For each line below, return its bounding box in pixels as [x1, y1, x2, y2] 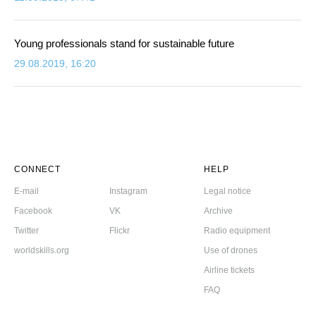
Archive [204, 205, 233, 216]
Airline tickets [204, 265, 255, 275]
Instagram [109, 186, 147, 196]
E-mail [14, 186, 39, 196]
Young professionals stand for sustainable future [14, 37, 234, 49]
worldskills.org [14, 245, 69, 255]
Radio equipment [204, 225, 271, 236]
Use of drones [204, 245, 258, 255]
